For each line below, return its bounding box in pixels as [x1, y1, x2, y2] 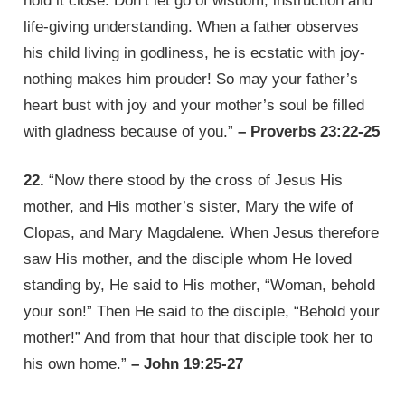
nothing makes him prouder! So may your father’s [24, 70, 359, 88]
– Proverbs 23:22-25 [238, 122, 381, 140]
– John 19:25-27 [131, 355, 244, 373]
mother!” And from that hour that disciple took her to [24, 329, 373, 347]
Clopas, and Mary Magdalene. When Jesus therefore [24, 224, 380, 242]
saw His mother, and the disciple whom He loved [24, 250, 353, 268]
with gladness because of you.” [24, 122, 239, 140]
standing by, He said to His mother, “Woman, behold [24, 277, 376, 295]
